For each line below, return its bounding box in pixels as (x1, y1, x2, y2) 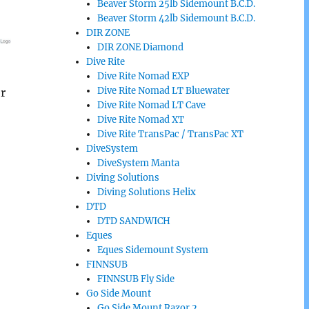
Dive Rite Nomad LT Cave (97, 99, 206, 111)
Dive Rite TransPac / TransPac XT (97, 128, 243, 140)
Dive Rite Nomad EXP (97, 70, 189, 82)
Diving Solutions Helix (97, 186, 196, 198)
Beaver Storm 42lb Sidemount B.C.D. (97, 12, 255, 24)
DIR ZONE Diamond (97, 41, 183, 53)
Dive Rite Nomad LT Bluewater (97, 85, 230, 97)
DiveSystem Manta (97, 157, 179, 169)
